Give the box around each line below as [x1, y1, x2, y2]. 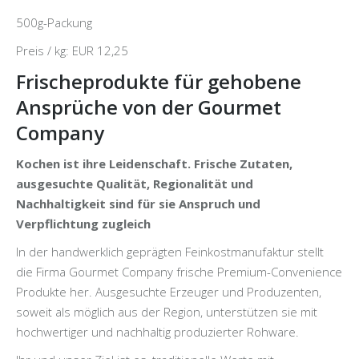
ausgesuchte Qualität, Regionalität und [16, 175, 253, 192]
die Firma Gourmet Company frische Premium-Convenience [16, 264, 342, 280]
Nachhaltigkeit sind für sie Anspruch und [16, 196, 260, 212]
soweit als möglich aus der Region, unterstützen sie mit [16, 304, 317, 321]
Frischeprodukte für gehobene [16, 68, 301, 95]
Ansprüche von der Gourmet [16, 94, 281, 121]
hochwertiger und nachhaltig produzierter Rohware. [16, 324, 299, 341]
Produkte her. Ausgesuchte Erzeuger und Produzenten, [16, 284, 321, 301]
